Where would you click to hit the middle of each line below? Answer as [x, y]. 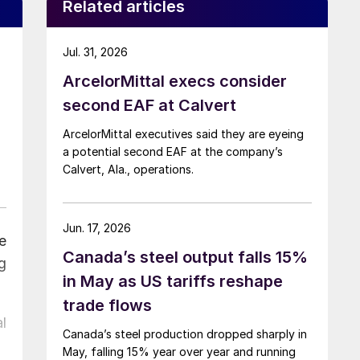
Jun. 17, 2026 [97, 227]
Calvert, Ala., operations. [128, 169]
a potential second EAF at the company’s [173, 151]
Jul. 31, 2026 [95, 51]
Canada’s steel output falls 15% [185, 257]
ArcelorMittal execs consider [175, 81]
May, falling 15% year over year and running [179, 351]
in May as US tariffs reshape [173, 281]
